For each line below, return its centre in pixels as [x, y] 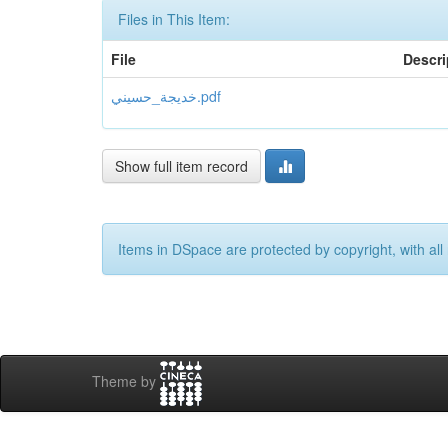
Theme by [126, 381]
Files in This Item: [174, 19]
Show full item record [181, 166]
